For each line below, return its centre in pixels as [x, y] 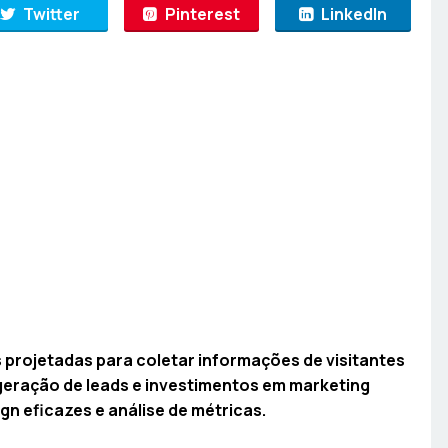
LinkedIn [354, 14]
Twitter [51, 14]
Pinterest [203, 14]
